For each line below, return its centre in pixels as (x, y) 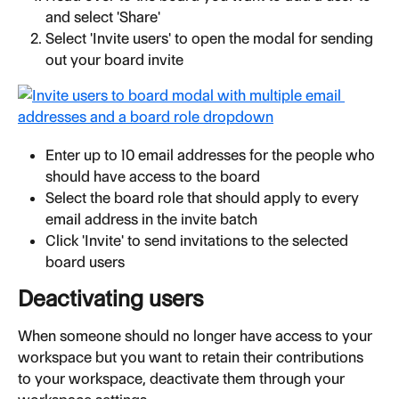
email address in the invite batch (151, 220)
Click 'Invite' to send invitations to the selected (199, 241)
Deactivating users (110, 299)
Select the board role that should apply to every (204, 198)
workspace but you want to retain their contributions (192, 358)
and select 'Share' (103, 17)
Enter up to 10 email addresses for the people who (212, 155)
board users (85, 262)
